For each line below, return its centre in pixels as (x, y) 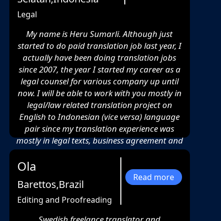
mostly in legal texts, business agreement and (99, 141)
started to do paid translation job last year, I (99, 46)
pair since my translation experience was (100, 129)
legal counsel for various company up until (99, 81)
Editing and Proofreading (64, 200)
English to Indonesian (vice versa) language (100, 117)
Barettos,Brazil (50, 184)
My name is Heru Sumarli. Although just (100, 34)
